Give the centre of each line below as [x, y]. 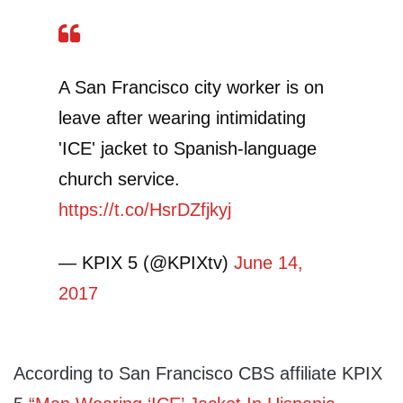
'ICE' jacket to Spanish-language [188, 149]
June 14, [269, 263]
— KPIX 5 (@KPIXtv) [146, 263]
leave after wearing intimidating [182, 118]
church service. [119, 179]
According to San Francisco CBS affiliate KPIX [198, 374]
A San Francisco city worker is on [191, 88]
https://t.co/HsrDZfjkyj [145, 210]
